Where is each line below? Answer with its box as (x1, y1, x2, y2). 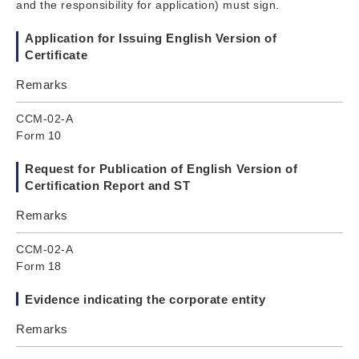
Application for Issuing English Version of (25, 30, 277, 45)
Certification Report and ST (25, 178, 191, 192)
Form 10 (16, 128, 62, 142)
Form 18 (16, 259, 62, 272)
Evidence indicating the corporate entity (25, 292, 266, 306)
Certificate (25, 47, 88, 62)
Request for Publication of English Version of (25, 161, 298, 175)
